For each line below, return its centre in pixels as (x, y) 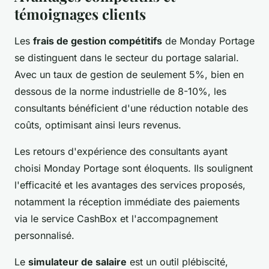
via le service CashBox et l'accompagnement (116, 219)
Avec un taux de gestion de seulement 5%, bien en (129, 75)
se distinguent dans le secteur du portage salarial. (127, 58)
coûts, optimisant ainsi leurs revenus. (98, 125)
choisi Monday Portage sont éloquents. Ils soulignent (134, 168)
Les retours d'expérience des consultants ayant (121, 152)
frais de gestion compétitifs (98, 41)
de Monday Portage (208, 41)
